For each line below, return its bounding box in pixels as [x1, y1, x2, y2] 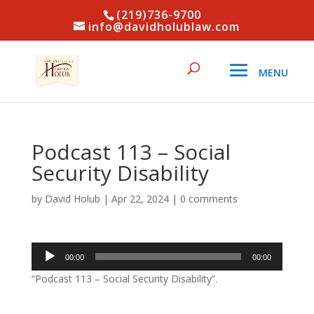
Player [30, 259, 59, 273]
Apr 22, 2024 [111, 192, 169, 205]
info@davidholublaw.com [88, 19, 240, 34]
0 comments [179, 192, 238, 205]
